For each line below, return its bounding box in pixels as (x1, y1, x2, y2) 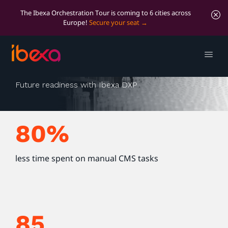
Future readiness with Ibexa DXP (15, 80, 137, 90)
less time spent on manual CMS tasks (15, 153, 158, 164)
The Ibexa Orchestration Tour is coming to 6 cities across (20, 8, 191, 17)
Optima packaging (15, 48, 158, 68)
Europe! (63, 18, 89, 27)
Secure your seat (89, 18, 139, 27)
